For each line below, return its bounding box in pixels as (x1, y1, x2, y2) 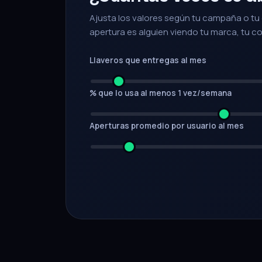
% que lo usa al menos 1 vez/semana (89, 88, 232, 98)
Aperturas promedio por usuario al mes (89, 120, 244, 131)
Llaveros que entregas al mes (89, 55, 206, 65)
